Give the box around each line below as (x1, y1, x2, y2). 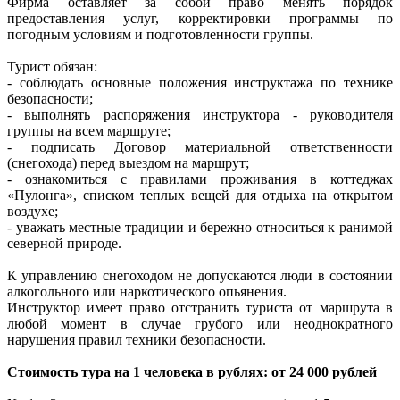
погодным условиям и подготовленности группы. (7, 26, 313, 42)
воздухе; (7, 203, 58, 219)
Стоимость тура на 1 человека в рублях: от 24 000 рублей (7, 363, 377, 379)
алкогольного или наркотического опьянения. (7, 283, 287, 299)
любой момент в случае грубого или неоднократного (7, 315, 393, 331)
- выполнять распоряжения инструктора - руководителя (7, 106, 393, 122)
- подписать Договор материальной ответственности (7, 138, 393, 154)
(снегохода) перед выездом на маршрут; (7, 154, 249, 171)
